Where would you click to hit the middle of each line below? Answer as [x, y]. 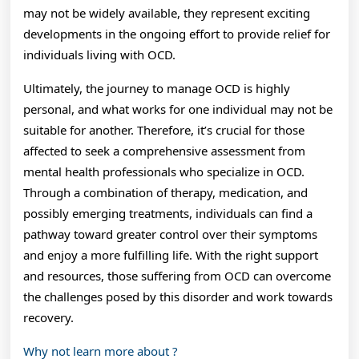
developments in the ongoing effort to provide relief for [177, 33]
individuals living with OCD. [99, 54]
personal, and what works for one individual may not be [178, 109]
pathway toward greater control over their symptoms [170, 234]
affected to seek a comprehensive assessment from [164, 150]
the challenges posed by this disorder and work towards [178, 296]
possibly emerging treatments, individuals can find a [168, 213]
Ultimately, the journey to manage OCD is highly [157, 88]
